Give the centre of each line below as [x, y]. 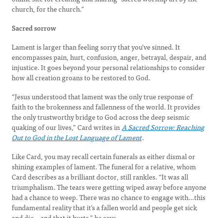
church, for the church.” [48, 9]
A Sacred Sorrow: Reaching [163, 127]
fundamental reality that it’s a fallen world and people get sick [104, 207]
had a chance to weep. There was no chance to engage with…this [109, 197]
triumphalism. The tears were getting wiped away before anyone [109, 187]
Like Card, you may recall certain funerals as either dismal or [103, 156]
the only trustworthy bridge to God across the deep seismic [101, 117]
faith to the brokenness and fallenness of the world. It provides [106, 107]
